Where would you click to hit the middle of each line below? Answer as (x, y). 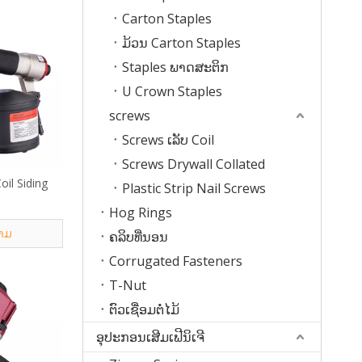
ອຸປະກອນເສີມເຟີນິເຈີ (150, 337)
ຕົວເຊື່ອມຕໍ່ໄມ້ (144, 309)
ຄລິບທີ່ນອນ (139, 237)
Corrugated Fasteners (176, 261)
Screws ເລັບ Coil (168, 140)
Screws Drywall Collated (194, 164)
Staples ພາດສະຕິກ (175, 67)
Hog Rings (141, 213)
